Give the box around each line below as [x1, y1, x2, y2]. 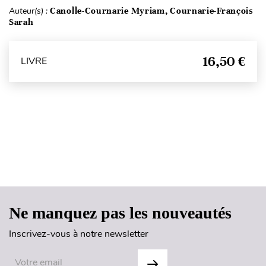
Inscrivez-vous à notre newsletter [9, 227, 148, 240]
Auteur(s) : [9, 5, 50, 17]
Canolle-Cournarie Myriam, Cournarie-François [50, 5, 254, 16]
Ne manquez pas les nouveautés [9, 203, 232, 222]
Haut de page [107, 158, 160, 167]
